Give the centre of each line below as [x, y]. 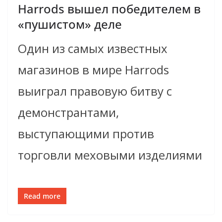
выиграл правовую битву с [95, 91]
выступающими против [86, 134]
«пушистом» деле [70, 24]
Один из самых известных [93, 49]
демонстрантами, [68, 112]
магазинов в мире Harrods [93, 70]
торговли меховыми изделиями [110, 155]
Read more [42, 196]
